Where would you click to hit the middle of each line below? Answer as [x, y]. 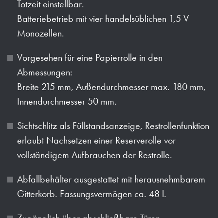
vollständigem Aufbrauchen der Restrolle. [95, 154]
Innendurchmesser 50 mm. [67, 101]
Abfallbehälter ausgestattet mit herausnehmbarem [111, 179]
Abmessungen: [45, 72]
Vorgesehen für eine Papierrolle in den [90, 57]
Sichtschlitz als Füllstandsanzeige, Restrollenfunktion [113, 125]
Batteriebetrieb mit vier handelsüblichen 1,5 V [103, 18]
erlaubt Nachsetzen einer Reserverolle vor [96, 140]
